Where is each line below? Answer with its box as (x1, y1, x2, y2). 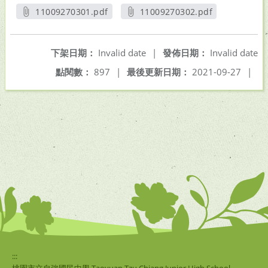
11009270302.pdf (139, 6, 213, 17)
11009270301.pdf (35, 6, 108, 17)
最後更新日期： (127, 66, 190, 78)
